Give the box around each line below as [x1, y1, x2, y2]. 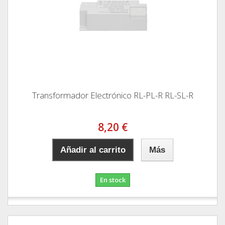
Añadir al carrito [60, 145, 126, 155]
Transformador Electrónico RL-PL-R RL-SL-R [32, 89, 193, 101]
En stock [99, 175, 126, 184]
